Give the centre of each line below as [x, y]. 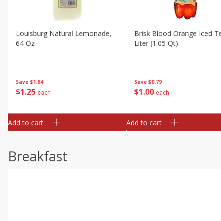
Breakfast [38, 156]
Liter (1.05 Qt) [156, 43]
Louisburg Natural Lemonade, [64, 33]
